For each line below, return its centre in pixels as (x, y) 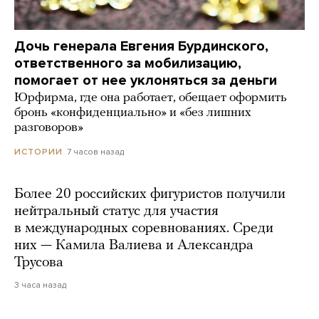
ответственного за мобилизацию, (128, 63)
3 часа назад (40, 284)
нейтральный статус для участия (116, 211)
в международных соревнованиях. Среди (144, 228)
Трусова (39, 262)
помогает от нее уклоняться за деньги (146, 80)
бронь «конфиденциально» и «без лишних (133, 113)
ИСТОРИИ (38, 151)
